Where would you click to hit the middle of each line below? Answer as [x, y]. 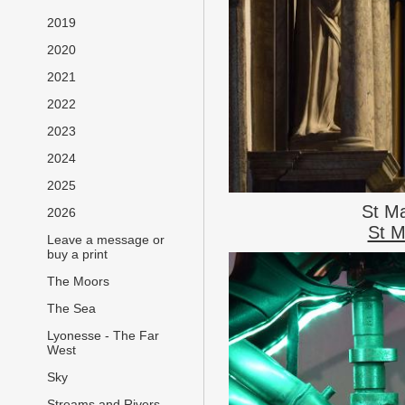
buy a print [77, 254]
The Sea [71, 309]
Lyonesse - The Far [103, 336]
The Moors [78, 282]
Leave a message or [106, 240]
